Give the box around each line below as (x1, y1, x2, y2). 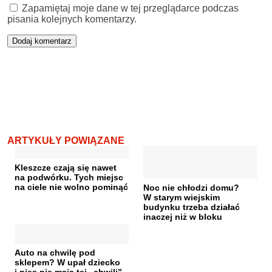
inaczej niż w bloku (143, 212, 222, 222)
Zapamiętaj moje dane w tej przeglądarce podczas (22, 3, 239, 14)
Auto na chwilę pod (15, 248, 95, 258)
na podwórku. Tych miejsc (15, 172, 123, 183)
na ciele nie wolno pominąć (15, 182, 128, 192)
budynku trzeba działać (143, 202, 240, 212)
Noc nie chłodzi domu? (143, 183, 239, 193)
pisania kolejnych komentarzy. (7, 14, 137, 25)
